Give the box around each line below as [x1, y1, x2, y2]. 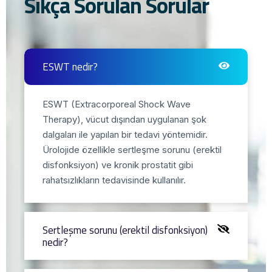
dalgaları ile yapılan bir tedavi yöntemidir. [42, 128, 208, 140]
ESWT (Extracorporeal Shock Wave [42, 98, 191, 110]
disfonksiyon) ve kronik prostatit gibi [42, 158, 193, 171]
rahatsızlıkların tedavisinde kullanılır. [42, 174, 186, 186]
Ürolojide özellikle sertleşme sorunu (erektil [42, 143, 222, 155]
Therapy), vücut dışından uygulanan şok [42, 113, 206, 125]
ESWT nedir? [42, 58, 98, 75]
